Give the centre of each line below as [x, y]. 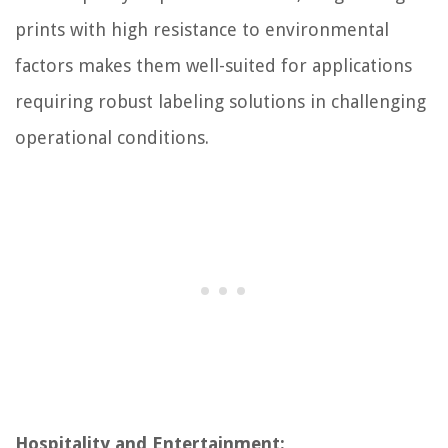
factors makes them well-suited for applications [213, 65]
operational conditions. [112, 137]
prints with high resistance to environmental [202, 29]
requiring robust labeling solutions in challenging [220, 101]
